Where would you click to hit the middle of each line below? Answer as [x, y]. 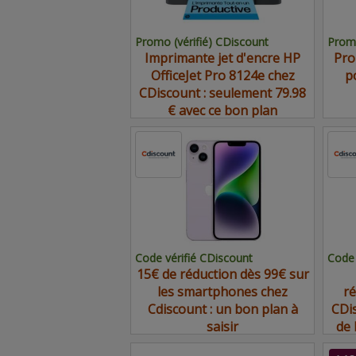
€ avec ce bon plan [222, 110]
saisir [222, 327]
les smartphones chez [222, 292]
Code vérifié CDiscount [194, 258]
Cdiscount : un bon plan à [222, 309]
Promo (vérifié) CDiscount [202, 42]
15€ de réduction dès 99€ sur [222, 274]
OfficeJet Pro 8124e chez [222, 75]
